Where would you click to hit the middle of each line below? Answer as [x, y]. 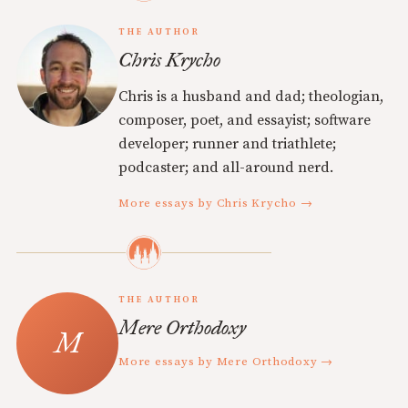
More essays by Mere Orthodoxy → [226, 362]
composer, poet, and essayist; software [245, 121]
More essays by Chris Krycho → [216, 204]
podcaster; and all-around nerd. [226, 168]
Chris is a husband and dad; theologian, [251, 97]
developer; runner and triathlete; [227, 144]
